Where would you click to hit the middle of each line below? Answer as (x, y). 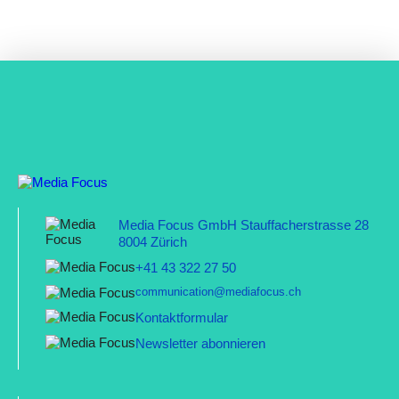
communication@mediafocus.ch (218, 291)
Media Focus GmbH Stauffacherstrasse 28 (244, 224)
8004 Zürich (153, 241)
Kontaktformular (182, 317)
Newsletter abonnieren (200, 343)
